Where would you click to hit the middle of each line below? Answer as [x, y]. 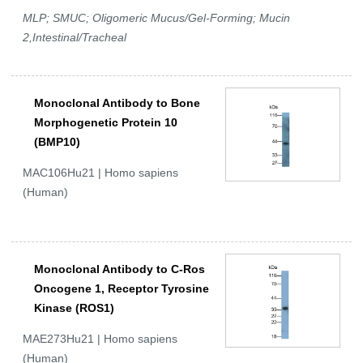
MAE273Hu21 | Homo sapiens [100, 339]
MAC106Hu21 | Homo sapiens [100, 173]
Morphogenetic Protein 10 [106, 123]
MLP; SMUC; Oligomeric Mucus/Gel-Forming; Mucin [156, 18]
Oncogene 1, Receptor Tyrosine [122, 289]
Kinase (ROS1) [74, 308]
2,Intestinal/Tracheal [75, 38]
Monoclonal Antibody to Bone [117, 103]
